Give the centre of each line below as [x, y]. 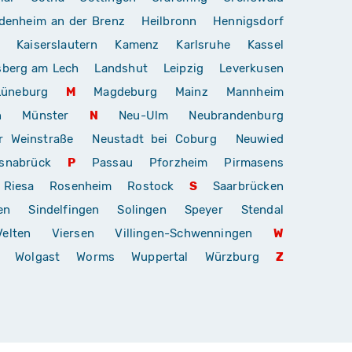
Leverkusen [252, 68]
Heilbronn [169, 21]
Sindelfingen [64, 209]
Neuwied [260, 139]
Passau [112, 162]
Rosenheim [81, 186]
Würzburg [232, 257]
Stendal [262, 209]
